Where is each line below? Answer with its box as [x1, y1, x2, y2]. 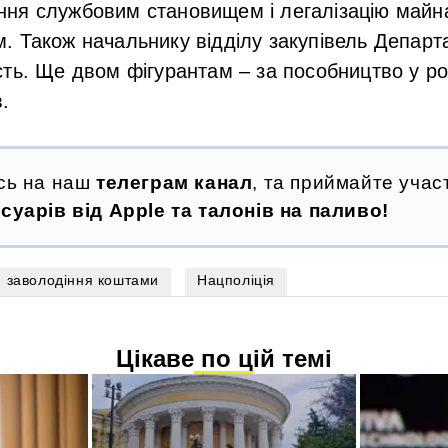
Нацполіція [197, 271, 276, 288]
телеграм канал [96, 171, 253, 193]
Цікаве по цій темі [116, 344, 332, 372]
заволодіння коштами [6, 271, 160, 288]
